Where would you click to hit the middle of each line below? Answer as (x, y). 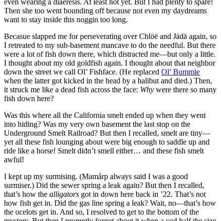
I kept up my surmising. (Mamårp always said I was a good (96, 177)
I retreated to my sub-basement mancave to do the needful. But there (110, 45)
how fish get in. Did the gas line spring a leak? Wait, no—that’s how (110, 203)
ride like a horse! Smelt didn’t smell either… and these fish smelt (104, 151)
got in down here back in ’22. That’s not (142, 194)
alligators (64, 194)
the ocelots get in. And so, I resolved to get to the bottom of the (101, 212)
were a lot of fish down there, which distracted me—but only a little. (110, 54)
